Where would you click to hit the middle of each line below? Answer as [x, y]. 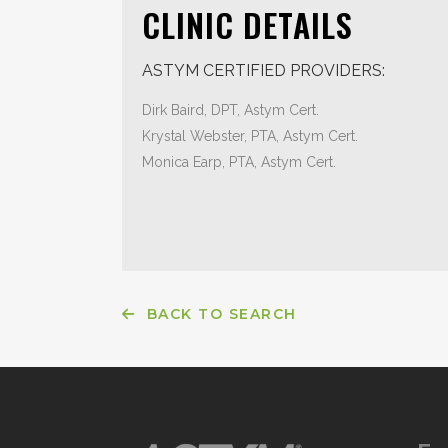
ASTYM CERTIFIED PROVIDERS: [263, 70]
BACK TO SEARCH [216, 314]
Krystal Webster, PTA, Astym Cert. [250, 136]
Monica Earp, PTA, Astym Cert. [239, 162]
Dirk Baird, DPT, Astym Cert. [230, 110]
